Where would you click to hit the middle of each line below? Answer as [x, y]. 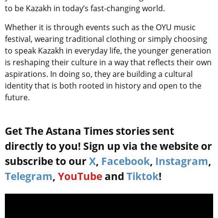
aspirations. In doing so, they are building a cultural [99, 74]
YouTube [80, 176]
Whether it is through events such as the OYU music [100, 27]
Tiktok [143, 176]
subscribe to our [47, 161]
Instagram [182, 161]
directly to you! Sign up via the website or [109, 146]
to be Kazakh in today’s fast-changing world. [86, 9]
